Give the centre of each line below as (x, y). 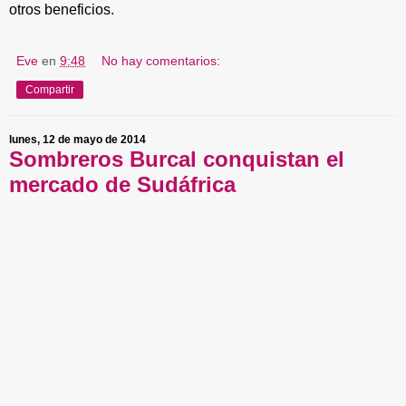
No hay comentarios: (161, 60)
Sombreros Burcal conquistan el (177, 159)
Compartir (50, 89)
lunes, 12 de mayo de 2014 (77, 140)
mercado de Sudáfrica (122, 184)
